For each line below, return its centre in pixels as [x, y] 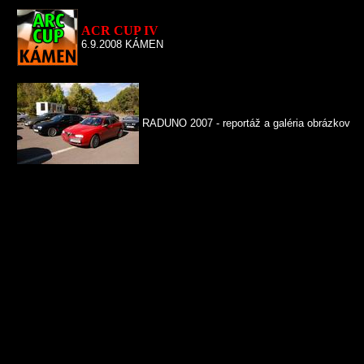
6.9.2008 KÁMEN [122, 44]
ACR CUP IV [120, 30]
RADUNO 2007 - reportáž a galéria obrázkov [246, 123]
